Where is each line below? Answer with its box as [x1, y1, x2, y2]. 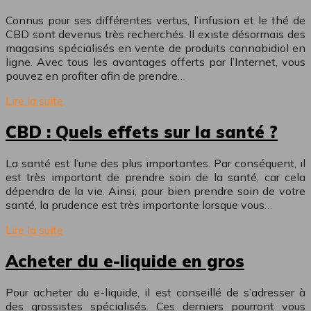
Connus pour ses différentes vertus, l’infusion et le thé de [6, 13, 305, 28]
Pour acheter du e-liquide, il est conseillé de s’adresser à [6, 285, 305, 300]
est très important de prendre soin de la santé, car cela [6, 170, 305, 185]
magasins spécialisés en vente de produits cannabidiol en [6, 41, 305, 56]
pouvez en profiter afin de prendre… [6, 69, 185, 83]
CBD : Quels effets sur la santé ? [6, 121, 278, 143]
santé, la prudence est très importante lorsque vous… [6, 198, 272, 212]
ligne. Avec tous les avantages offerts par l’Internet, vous [6, 55, 305, 69]
